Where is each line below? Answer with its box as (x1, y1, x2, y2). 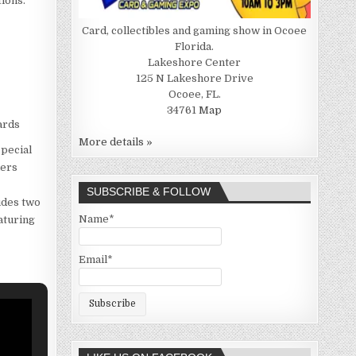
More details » (78, 136, 153, 149)
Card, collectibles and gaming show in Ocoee (82, 25, 308, 37)
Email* (78, 253, 113, 265)
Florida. (175, 41, 215, 53)
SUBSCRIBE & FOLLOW (86, 185, 211, 199)
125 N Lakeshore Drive (135, 72, 253, 85)
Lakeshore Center (148, 56, 242, 69)
